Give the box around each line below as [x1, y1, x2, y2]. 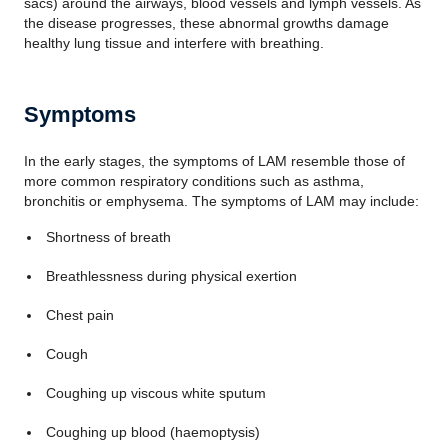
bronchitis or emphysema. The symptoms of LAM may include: [24, 193, 419, 209]
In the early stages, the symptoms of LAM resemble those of [24, 153, 405, 169]
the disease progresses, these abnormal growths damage [24, 15, 389, 31]
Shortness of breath [45, 229, 171, 245]
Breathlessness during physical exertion [45, 268, 297, 284]
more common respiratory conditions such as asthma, [24, 173, 364, 189]
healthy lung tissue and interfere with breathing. [24, 35, 324, 51]
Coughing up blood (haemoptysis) [45, 424, 260, 440]
